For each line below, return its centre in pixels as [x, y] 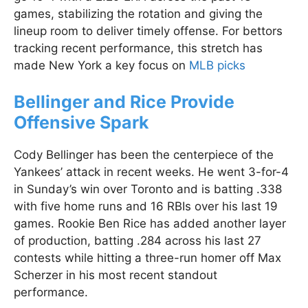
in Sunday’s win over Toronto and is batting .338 [148, 189]
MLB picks [217, 65]
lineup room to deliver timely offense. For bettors [148, 31]
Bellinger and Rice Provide [124, 102]
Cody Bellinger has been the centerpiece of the [144, 155]
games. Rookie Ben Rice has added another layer [150, 224]
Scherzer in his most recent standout [115, 275]
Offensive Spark [81, 123]
